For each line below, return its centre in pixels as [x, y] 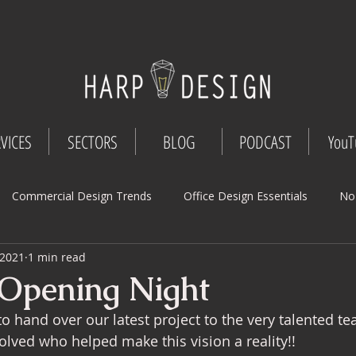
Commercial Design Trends [82, 195]
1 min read [57, 257]
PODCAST [265, 141]
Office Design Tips [205, 259]
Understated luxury [281, 323]
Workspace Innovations [65, 259]
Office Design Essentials [246, 195]
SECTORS [92, 141]
